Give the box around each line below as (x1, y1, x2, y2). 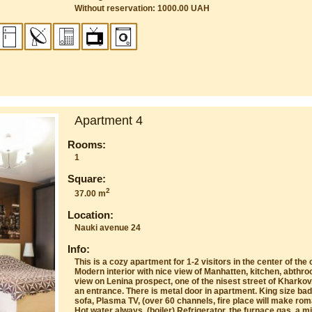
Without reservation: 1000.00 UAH (75, 3, 210, 13)
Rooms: (68, 138, 107, 150)
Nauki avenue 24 (75, 222, 141, 233)
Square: (68, 172, 107, 185)
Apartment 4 (75, 113, 143, 127)
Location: (68, 208, 114, 221)
